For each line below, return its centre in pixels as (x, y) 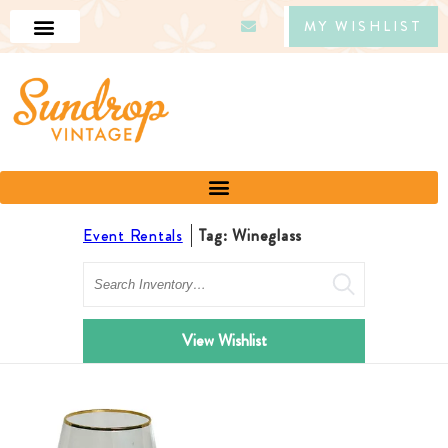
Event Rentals (133, 235)
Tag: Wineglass (249, 235)
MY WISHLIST (363, 26)
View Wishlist (224, 340)
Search (107, 275)
